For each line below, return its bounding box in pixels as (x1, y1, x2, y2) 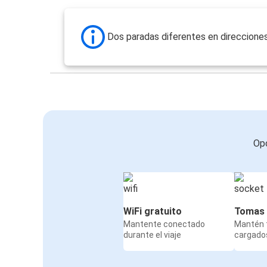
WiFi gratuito (123, 206, 182, 218)
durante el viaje (123, 230, 181, 240)
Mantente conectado (123, 219, 205, 229)
